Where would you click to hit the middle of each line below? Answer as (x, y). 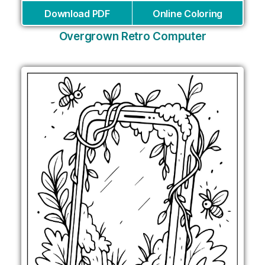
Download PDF (77, 13)
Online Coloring (188, 13)
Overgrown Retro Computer (132, 36)
